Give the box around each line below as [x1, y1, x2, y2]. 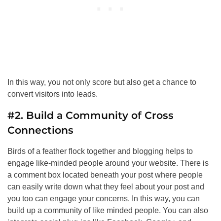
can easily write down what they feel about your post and [7, 183, 204, 191]
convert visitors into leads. [7, 90, 98, 99]
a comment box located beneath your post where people [7, 171, 203, 180]
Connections [7, 124, 74, 137]
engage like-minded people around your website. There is [7, 159, 209, 168]
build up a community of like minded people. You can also [7, 206, 208, 215]
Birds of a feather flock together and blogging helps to [7, 147, 193, 156]
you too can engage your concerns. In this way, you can [7, 194, 200, 203]
